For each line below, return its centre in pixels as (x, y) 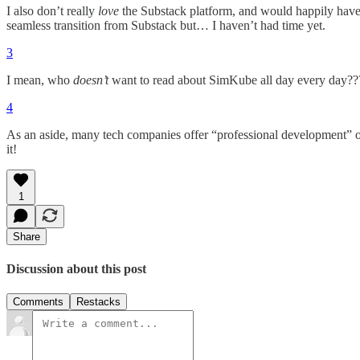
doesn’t (91, 80)
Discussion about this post (76, 269)
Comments (38, 302)
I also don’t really (52, 10)
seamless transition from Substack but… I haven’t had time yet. (166, 25)
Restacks (98, 302)
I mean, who (40, 80)
